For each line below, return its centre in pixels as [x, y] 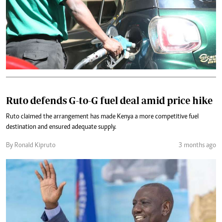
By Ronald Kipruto [31, 146]
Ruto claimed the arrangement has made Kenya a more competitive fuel [102, 117]
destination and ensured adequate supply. [61, 127]
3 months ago [197, 146]
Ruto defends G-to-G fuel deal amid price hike [109, 100]
